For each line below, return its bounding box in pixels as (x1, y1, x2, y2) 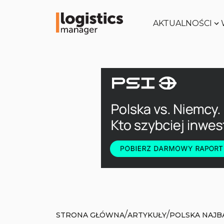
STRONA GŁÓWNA (56, 210, 124, 219)
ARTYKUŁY (127, 210, 166, 219)
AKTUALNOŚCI (153, 18, 212, 28)
